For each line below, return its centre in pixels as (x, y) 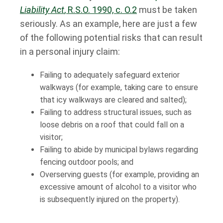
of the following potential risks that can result (111, 38)
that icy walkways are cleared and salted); (114, 100)
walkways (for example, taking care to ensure (119, 87)
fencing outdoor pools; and (87, 162)
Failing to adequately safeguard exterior (110, 75)
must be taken (167, 10)
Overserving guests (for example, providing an (119, 174)
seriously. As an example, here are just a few (109, 24)
